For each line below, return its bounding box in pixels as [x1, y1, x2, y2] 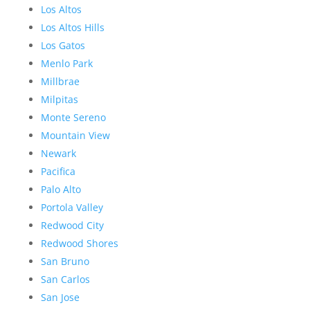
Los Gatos [40, 39, 85, 53]
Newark [40, 147, 76, 161]
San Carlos [40, 273, 90, 286]
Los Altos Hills [40, 21, 104, 35]
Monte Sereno [40, 111, 106, 125]
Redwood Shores [40, 237, 118, 250]
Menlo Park [40, 57, 93, 71]
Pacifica [40, 165, 75, 179]
